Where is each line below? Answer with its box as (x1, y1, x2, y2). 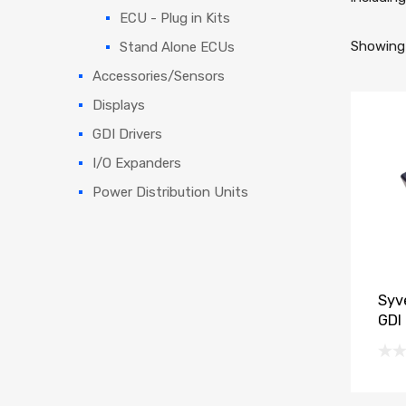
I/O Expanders (92, 154, 181, 171)
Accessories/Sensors (92, 67, 225, 84)
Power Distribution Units (92, 183, 248, 200)
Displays (92, 96, 145, 113)
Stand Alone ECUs (120, 38, 235, 55)
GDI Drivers (92, 125, 162, 142)
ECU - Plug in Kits (120, 9, 230, 26)
